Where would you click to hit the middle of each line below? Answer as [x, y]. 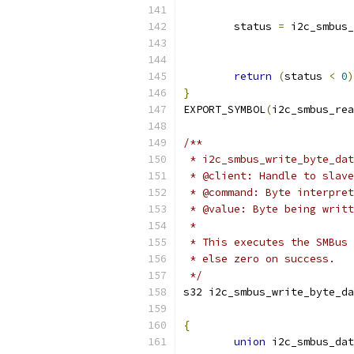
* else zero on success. [259, 259]
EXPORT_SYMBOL [224, 109]
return [253, 76]
